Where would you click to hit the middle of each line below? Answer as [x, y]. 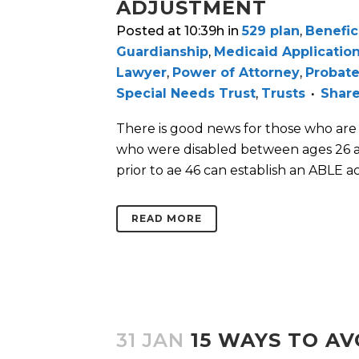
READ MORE [167, 219]
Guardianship [162, 52]
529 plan [271, 31]
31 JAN [150, 341]
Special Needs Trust [186, 94]
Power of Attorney [236, 73]
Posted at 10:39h [170, 31]
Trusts [283, 94]
